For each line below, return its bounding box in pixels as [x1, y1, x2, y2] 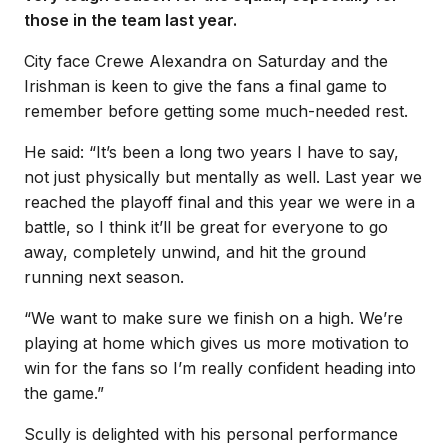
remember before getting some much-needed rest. [24, 101, 408, 121]
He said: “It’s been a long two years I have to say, [24, 142, 399, 162]
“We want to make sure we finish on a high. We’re [24, 308, 403, 328]
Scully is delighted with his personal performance [24, 424, 398, 444]
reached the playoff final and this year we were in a [24, 192, 415, 212]
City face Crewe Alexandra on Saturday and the [24, 51, 388, 71]
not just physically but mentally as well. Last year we [24, 167, 422, 187]
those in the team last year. [24, 10, 237, 30]
